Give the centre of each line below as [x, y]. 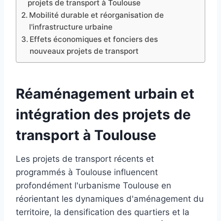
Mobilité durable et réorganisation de [97, 15]
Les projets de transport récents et [85, 159]
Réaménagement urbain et [105, 93]
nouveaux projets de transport [84, 51]
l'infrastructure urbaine [71, 27]
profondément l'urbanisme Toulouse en [93, 185]
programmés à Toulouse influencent [87, 172]
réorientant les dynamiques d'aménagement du [110, 199]
